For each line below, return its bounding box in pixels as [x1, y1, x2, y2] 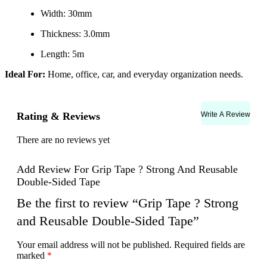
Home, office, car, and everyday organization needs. [45, 69, 243, 79]
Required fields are [174, 240, 245, 250]
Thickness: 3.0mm [41, 29, 110, 39]
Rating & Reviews [17, 110, 100, 122]
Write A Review [201, 110, 250, 119]
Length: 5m [41, 49, 84, 59]
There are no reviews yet [17, 135, 110, 145]
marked [17, 250, 47, 261]
